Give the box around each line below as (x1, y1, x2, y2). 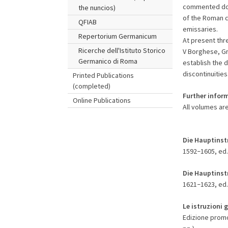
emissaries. (182, 24, 218, 34)
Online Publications (73, 96, 131, 105)
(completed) (73, 81, 111, 91)
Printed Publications (73, 71, 134, 80)
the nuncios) (78, 3, 116, 12)
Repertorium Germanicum (78, 32, 157, 41)
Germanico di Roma (78, 56, 137, 66)
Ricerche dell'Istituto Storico (78, 46, 165, 55)
